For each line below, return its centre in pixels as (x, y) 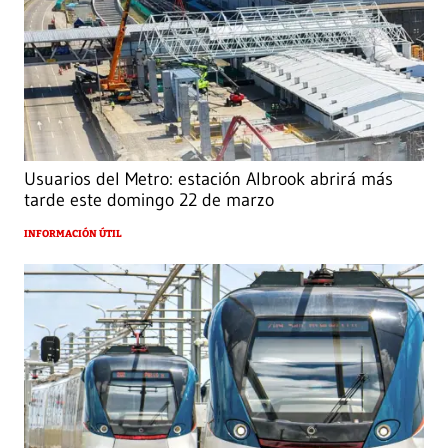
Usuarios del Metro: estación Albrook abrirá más (208, 179)
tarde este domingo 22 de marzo (149, 200)
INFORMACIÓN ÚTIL (73, 234)
